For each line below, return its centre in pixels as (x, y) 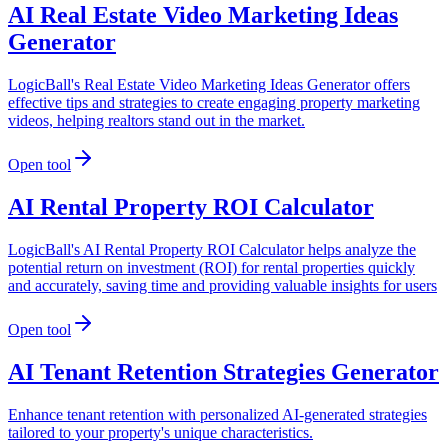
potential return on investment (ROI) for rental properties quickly (211, 268)
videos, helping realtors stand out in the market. (156, 121)
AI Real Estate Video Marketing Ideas (203, 15)
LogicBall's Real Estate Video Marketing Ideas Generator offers (209, 85)
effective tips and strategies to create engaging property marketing (214, 103)
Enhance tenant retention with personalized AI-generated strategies (217, 414)
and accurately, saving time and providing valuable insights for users (222, 286)
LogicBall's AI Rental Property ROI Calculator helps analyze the (212, 250)
